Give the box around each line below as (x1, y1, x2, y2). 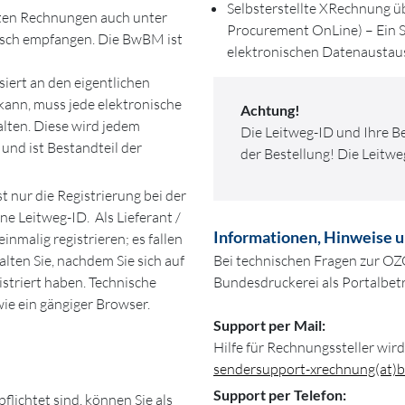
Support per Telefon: (213, 385, 346, 403)
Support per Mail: (213, 316, 325, 334)
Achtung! (240, 100, 300, 118)
